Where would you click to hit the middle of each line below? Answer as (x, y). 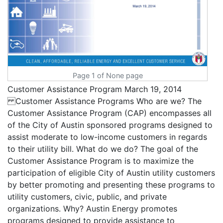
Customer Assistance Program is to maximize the (101, 161)
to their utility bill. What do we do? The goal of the (103, 149)
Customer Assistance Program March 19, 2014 (95, 89)
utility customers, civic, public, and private (87, 197)
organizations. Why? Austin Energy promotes (92, 209)
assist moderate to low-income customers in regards (107, 137)
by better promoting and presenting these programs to (111, 185)
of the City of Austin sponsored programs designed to (110, 125)
